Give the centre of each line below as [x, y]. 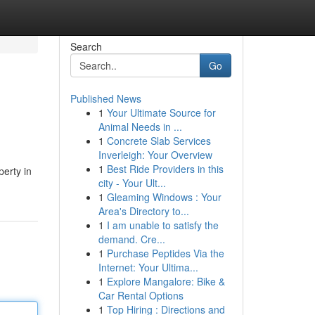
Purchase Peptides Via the [165, 253]
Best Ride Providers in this [165, 169]
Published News [105, 98]
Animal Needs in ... [140, 127]
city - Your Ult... [132, 183]
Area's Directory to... [143, 211]
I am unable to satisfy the [162, 225]
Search [86, 46]
